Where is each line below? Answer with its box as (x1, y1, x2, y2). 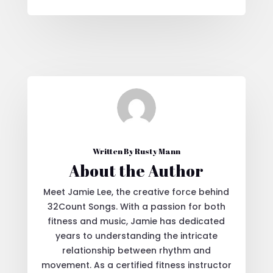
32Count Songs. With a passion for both (47, 200, 225, 213)
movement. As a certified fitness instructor (41, 258, 232, 271)
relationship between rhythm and (62, 244, 211, 257)
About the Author (69, 159, 204, 182)
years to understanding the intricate (55, 229, 218, 242)
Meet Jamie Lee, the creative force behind (43, 185, 230, 198)
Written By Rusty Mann (92, 145, 180, 157)
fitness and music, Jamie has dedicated (48, 214, 225, 227)
